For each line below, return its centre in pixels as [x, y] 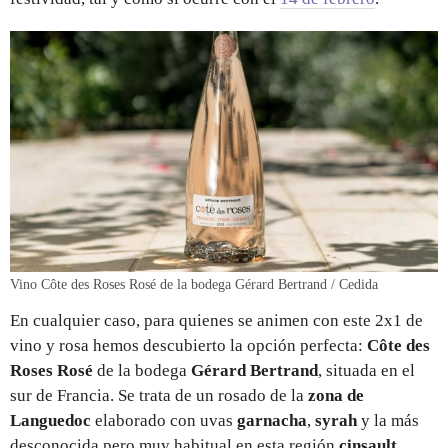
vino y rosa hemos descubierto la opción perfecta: [188, 345]
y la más [388, 420]
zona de [336, 395]
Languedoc [50, 420]
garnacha [272, 420]
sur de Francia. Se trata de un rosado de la [159, 395]
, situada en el [366, 370]
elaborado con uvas [164, 420]
